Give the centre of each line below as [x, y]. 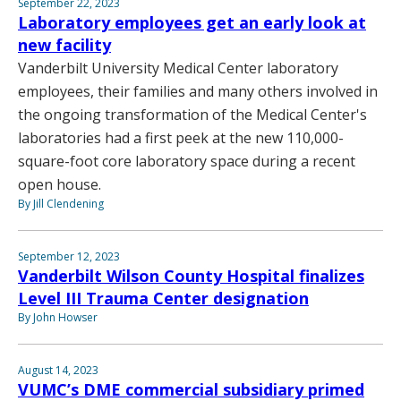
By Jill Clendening [61, 204]
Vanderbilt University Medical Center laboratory [178, 68]
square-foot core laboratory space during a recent [187, 162]
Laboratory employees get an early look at [192, 23]
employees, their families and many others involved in [198, 92]
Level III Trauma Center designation [163, 299]
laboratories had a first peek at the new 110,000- [181, 138]
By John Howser [58, 318]
